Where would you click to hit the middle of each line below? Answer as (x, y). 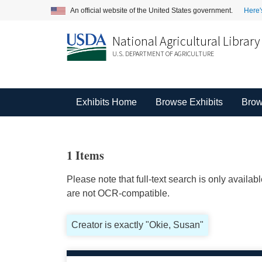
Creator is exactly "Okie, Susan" (137, 225)
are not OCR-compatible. (118, 193)
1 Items (85, 155)
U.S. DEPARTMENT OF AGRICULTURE (163, 54)
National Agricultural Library (186, 41)
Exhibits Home (106, 102)
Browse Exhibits (189, 102)
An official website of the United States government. (152, 10)
